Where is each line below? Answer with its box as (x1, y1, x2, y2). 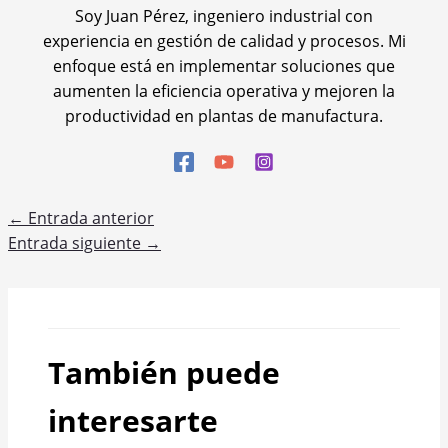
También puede (48, 351, 280, 393)
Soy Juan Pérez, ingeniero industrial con (75, 4, 373, 27)
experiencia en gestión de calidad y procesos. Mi (42, 29, 406, 52)
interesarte (48, 399, 218, 441)
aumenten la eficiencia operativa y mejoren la (53, 79, 395, 102)
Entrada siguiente (8, 231, 145, 254)
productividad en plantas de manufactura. (65, 104, 383, 127)
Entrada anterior (24, 206, 154, 229)
